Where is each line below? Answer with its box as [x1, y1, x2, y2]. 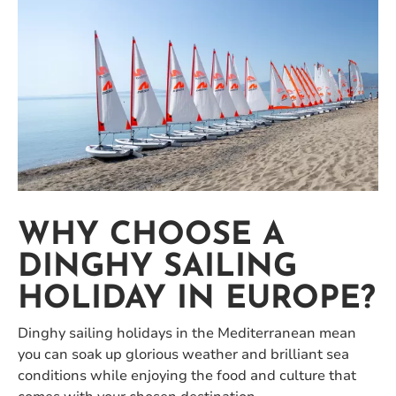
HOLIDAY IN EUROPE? [18, 283, 376, 316]
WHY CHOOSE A [18, 219, 285, 252]
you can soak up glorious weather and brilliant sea [18, 344, 349, 364]
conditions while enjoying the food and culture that [18, 365, 356, 385]
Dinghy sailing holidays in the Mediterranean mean [18, 323, 356, 343]
